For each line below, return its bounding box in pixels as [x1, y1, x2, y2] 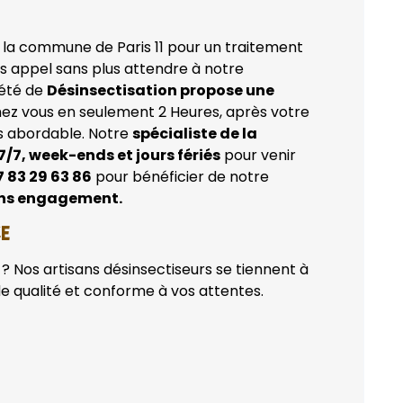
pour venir [220, 145, 296, 166]
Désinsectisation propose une [47, 80, 274, 102]
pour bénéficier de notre [92, 166, 269, 188]
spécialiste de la [132, 123, 257, 145]
